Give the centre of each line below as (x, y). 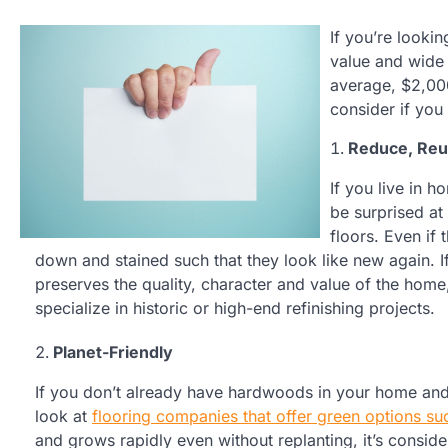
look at (63, 416)
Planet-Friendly (113, 352)
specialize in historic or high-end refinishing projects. (235, 308)
